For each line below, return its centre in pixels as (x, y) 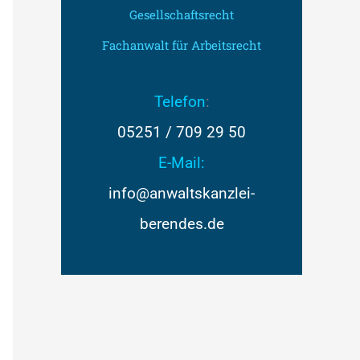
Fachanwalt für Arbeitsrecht (182, 45)
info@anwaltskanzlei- (182, 194)
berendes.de (182, 224)
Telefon (180, 102)
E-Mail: (182, 163)
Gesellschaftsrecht (182, 14)
